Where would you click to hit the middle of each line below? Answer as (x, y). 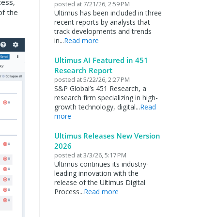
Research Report (83, 70)
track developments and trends (103, 31)
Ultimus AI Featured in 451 (101, 60)
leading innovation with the (96, 173)
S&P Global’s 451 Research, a (100, 88)
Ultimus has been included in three (108, 13)
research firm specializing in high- (106, 98)
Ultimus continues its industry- (101, 164)
